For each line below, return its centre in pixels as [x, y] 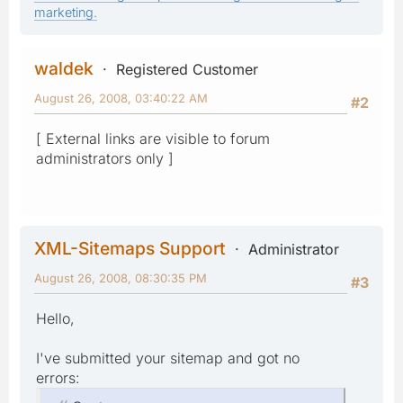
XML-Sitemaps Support [130, 248]
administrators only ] [105, 158]
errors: [58, 377]
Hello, [55, 318]
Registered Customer [187, 69]
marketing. [66, 12]
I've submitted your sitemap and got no [168, 358]
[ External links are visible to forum [153, 138]
